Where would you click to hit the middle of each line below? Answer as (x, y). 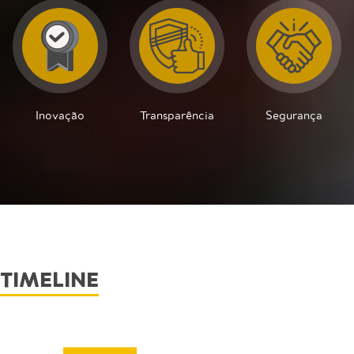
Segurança (294, 115)
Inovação (60, 115)
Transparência (177, 115)
